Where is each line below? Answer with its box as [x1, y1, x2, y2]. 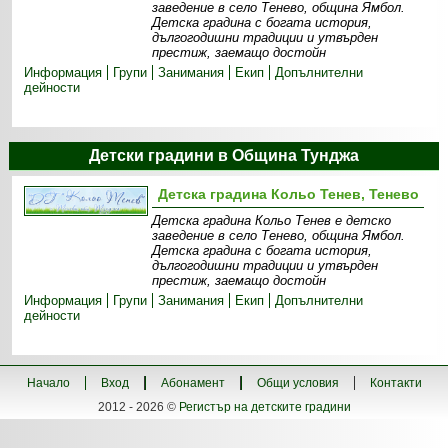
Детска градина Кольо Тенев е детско [152, 213, 392, 228]
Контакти [369, 376, 422, 390]
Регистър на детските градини [178, 400, 351, 414]
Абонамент [160, 376, 225, 390]
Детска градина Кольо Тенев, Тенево [157, 186, 419, 202]
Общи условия [256, 376, 339, 390]
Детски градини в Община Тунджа [88, 147, 359, 164]
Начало [26, 376, 70, 390]
